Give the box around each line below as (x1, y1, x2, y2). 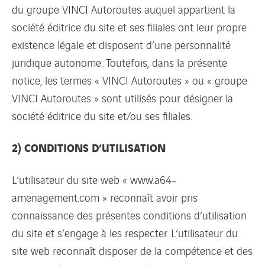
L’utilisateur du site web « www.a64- (12, 171, 176, 187)
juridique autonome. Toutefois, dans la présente (12, 54, 227, 70)
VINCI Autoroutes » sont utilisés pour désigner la (12, 89, 233, 105)
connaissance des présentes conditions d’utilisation (12, 206, 247, 222)
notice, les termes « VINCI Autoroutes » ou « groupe (12, 72, 247, 88)
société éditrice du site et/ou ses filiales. (12, 107, 192, 123)
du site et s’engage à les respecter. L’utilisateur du (12, 224, 238, 240)
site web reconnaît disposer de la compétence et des (12, 242, 253, 258)
